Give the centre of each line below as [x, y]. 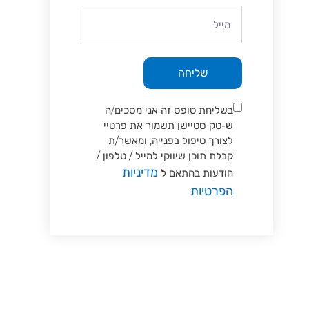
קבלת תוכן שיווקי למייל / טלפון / [165, 155]
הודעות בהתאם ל [196, 172]
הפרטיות [212, 191]
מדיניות [140, 172]
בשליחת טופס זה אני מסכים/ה [169, 110]
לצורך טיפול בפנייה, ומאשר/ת [171, 140]
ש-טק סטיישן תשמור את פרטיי [168, 125]
